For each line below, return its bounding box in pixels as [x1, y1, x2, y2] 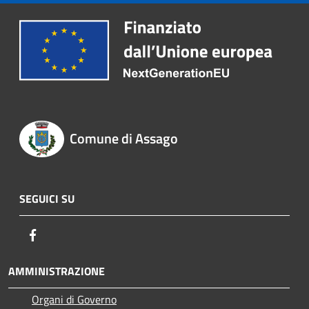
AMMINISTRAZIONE [8, 263, 105, 280]
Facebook [41, 226, 83, 243]
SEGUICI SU [19, 190, 74, 208]
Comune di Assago [69, 127, 178, 149]
